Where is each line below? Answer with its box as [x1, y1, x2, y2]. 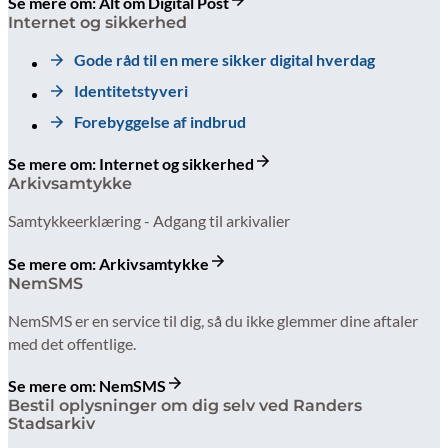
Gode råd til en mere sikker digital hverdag [74, 50, 375, 70]
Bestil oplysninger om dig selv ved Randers [8, 396, 362, 416]
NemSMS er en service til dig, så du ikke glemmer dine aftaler [8, 310, 418, 330]
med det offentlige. [8, 333, 136, 353]
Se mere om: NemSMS [8, 376, 166, 396]
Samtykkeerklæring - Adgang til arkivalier [8, 211, 290, 231]
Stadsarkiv [8, 414, 95, 434]
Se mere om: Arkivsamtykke [8, 253, 209, 273]
